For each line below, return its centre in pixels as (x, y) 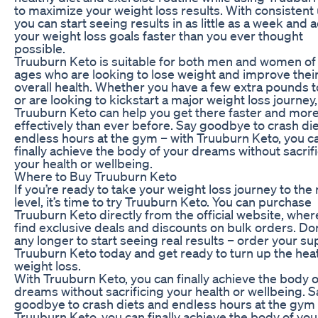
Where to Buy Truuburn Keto (95, 176)
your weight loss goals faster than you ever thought (159, 35)
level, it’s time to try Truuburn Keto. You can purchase (163, 201)
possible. (40, 48)
